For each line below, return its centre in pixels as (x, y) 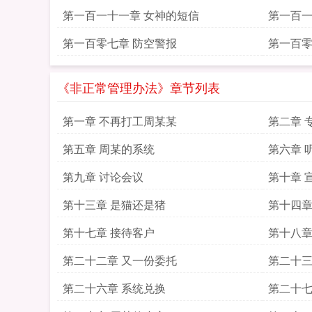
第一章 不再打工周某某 (120, 121)
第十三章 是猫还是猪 (114, 204)
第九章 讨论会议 (103, 177)
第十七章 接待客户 (109, 232)
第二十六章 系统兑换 (114, 288)
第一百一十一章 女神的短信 (131, 15)
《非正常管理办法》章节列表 (139, 87)
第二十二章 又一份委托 (120, 260)
